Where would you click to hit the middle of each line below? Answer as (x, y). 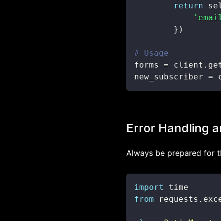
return (188, 6)
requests (176, 199)
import (149, 187)
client (186, 65)
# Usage (151, 53)
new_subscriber (171, 77)
